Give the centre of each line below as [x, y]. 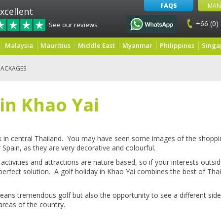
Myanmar [137, 45]
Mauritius [55, 45]
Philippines [177, 45]
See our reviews [73, 25]
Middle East [96, 45]
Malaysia [19, 45]
